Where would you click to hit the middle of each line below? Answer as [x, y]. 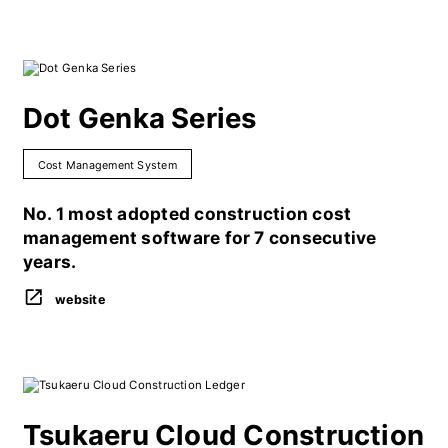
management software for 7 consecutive [199, 238]
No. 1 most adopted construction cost [187, 214]
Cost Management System [107, 165]
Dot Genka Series [139, 118]
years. [49, 262]
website [80, 299]
